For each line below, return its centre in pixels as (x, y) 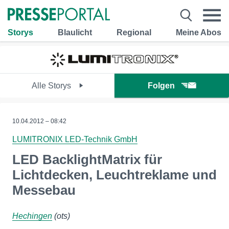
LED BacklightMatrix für (87, 159)
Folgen (161, 86)
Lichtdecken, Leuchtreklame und (114, 175)
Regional (134, 32)
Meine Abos (199, 32)
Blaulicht (75, 32)
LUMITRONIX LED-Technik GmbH (75, 139)
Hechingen (32, 216)
